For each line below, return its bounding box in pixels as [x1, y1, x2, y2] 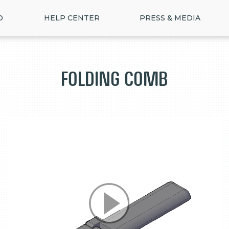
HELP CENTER [44, 13, 100, 22]
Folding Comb [61, 68, 168, 90]
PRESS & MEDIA [140, 13, 200, 22]
